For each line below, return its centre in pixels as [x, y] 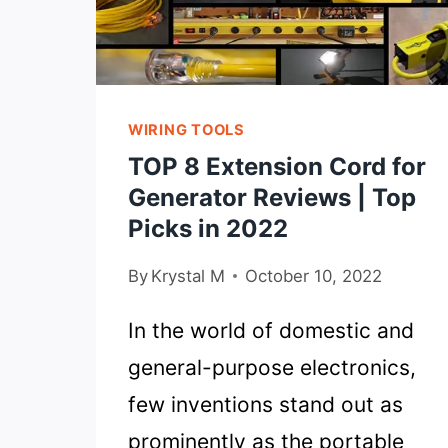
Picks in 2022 [208, 228]
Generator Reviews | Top [272, 197]
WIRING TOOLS [186, 130]
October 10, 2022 [314, 275]
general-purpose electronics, [272, 367]
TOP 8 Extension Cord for [277, 166]
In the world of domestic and [271, 330]
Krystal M [188, 275]
